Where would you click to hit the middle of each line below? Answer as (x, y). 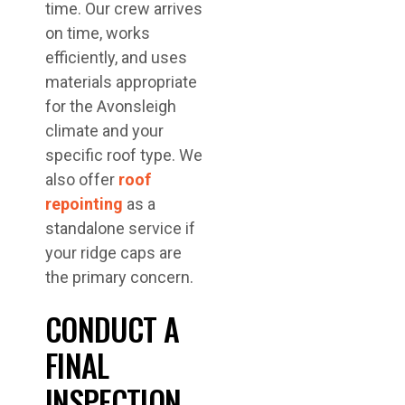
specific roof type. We (124, 155)
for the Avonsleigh (111, 106)
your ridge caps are (113, 253)
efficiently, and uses (116, 57)
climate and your (104, 131)
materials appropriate (121, 82)
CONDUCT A (112, 329)
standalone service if (120, 228)
